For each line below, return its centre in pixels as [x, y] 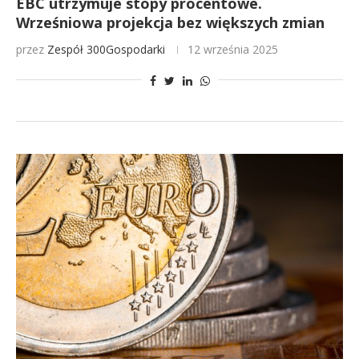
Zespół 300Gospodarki [106, 49]
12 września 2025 [233, 49]
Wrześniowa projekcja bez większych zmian [170, 22]
